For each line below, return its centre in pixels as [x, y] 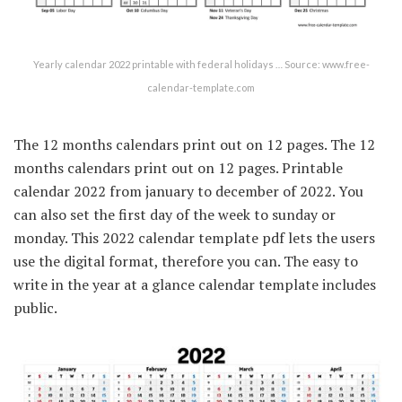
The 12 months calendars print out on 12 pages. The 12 [194, 144]
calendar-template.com [201, 87]
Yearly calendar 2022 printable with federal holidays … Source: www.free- [201, 64]
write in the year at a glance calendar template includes [195, 284]
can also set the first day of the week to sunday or [175, 214]
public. [35, 307]
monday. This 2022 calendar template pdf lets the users [194, 237]
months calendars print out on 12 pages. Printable [178, 167]
